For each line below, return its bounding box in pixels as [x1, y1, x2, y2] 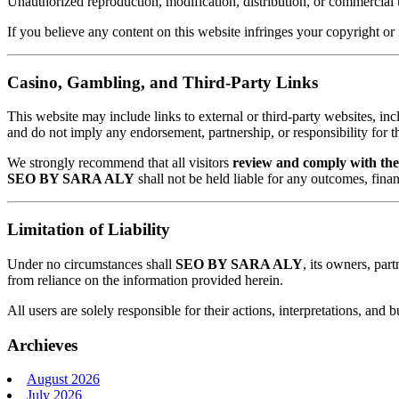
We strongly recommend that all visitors [7, 155, 232, 171]
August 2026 [27, 371, 100, 387]
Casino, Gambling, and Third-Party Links [7, 72, 318, 92]
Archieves [7, 335, 77, 354]
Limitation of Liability [7, 220, 170, 240]
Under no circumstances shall [7, 256, 175, 272]
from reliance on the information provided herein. [7, 272, 283, 288]
